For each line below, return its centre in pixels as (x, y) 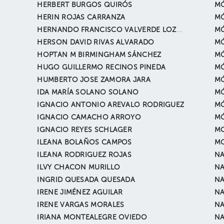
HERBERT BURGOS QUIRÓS (85, 5)
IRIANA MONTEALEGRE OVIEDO (92, 217)
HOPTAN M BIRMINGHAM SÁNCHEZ (99, 55)
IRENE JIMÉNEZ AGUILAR (80, 192)
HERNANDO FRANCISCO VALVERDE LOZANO (179, 30)
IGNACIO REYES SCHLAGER (85, 130)
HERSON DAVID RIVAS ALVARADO (96, 42)
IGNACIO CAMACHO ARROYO (89, 117)
